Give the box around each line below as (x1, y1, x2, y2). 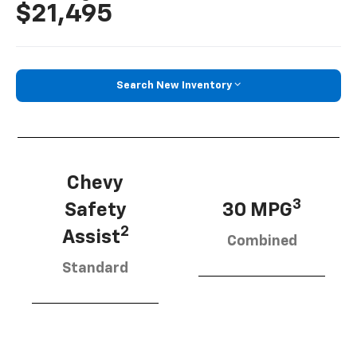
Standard (62, 261, 128, 277)
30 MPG (222, 201, 292, 221)
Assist (61, 228, 120, 248)
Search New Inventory (116, 80, 232, 91)
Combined (226, 234, 297, 249)
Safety (64, 201, 127, 221)
